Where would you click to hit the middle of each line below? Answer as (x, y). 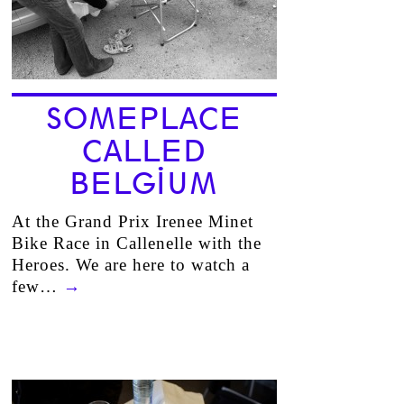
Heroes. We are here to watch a (130, 265)
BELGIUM (144, 184)
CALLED (144, 151)
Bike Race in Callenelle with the (136, 243)
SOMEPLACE (144, 119)
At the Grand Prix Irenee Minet (132, 221)
